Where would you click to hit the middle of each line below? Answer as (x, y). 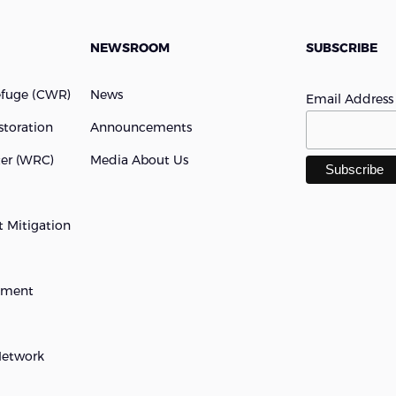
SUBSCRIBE (342, 48)
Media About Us (139, 160)
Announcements (141, 127)
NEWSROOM (129, 48)
